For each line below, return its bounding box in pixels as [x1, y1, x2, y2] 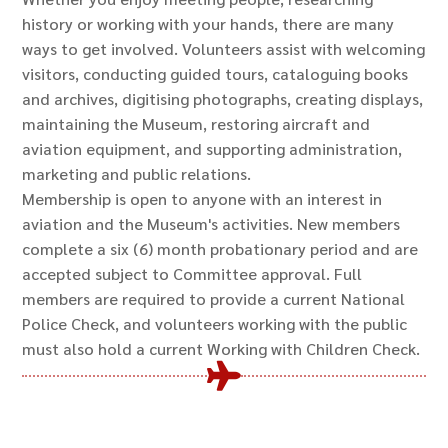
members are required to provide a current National [22, 287, 406, 309]
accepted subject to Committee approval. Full [22, 262, 363, 284]
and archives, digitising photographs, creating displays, [22, 87, 424, 109]
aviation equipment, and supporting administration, [22, 137, 403, 159]
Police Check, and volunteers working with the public [22, 312, 408, 334]
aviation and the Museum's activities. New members [22, 212, 401, 234]
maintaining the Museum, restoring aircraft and [22, 112, 371, 134]
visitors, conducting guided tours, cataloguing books [22, 62, 409, 84]
